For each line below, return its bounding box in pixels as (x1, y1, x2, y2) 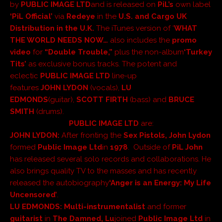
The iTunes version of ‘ (96, 23, 174, 33)
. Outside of (128, 142, 172, 152)
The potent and (122, 59, 177, 68)
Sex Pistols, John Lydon (123, 130, 211, 140)
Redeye (66, 11, 97, 21)
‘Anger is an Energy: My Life (109, 178, 211, 187)
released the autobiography (10, 178, 109, 187)
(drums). (34, 107, 64, 116)
